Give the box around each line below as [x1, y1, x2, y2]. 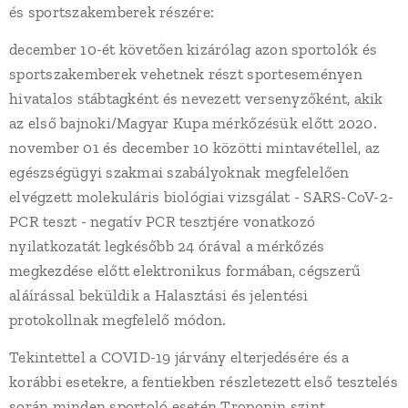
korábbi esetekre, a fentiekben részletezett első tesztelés [9, 372, 398, 391]
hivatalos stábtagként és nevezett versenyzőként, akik [9, 89, 383, 107]
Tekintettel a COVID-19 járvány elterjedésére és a [9, 348, 350, 366]
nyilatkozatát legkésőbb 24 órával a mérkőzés [9, 237, 325, 255]
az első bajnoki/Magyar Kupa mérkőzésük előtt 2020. [9, 114, 377, 132]
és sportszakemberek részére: [9, 3, 215, 21]
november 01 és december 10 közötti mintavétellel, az [9, 138, 381, 157]
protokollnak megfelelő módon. [9, 311, 227, 329]
